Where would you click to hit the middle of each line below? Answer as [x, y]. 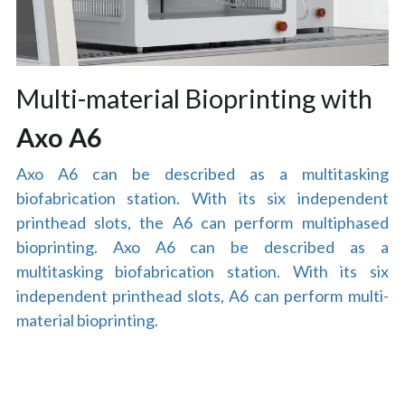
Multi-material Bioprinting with [194, 98]
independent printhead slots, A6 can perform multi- [202, 295]
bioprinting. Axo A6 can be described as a [202, 246]
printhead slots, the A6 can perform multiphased [202, 222]
